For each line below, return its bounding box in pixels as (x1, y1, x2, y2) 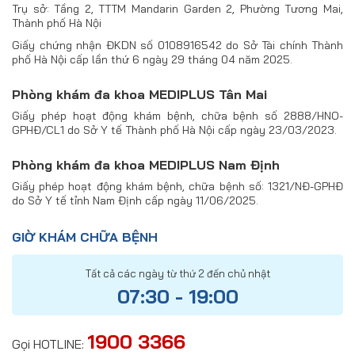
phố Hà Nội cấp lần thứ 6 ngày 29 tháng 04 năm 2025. (12, 52, 292, 67)
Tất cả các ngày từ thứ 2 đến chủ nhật (85, 266, 270, 280)
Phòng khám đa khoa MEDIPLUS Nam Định (12, 156, 280, 173)
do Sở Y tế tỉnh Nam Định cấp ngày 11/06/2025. (12, 193, 258, 208)
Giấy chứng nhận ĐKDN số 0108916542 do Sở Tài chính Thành (12, 37, 343, 52)
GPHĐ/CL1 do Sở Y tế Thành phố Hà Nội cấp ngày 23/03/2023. (12, 122, 337, 137)
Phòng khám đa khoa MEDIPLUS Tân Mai (12, 86, 267, 102)
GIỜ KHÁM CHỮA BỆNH (12, 228, 158, 245)
